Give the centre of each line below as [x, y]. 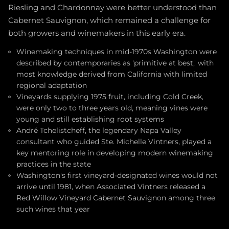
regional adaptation [52, 85]
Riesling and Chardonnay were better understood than [112, 7]
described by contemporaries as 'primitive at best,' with [115, 63]
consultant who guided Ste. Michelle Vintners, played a [114, 141]
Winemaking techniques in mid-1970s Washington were [117, 51]
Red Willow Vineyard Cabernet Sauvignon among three [116, 198]
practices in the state [54, 164]
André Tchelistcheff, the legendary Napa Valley [99, 130]
